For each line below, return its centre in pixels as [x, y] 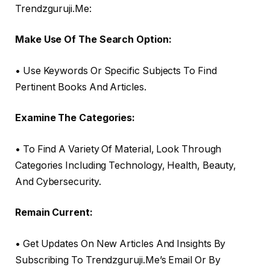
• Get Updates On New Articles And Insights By [121, 243]
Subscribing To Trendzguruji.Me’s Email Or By [118, 260]
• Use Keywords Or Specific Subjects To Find [116, 71]
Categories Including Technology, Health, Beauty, [126, 165]
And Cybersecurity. [58, 181]
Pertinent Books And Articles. [81, 87]
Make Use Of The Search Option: [93, 40]
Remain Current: [54, 213]
